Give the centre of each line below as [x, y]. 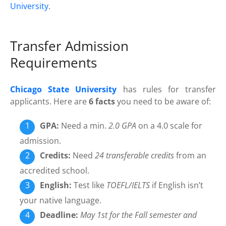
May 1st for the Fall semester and [139, 215]
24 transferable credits [135, 156]
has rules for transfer [166, 90]
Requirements [53, 63]
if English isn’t [177, 185]
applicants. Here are [49, 102]
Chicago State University [64, 90]
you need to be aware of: [163, 102]
